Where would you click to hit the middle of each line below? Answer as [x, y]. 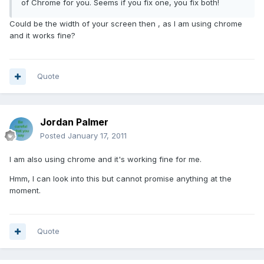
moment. [25, 191]
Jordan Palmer [74, 122]
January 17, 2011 [97, 136]
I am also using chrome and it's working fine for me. [105, 159]
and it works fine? [42, 36]
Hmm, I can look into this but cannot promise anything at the [121, 179]
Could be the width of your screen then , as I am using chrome [126, 24]
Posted [54, 136]
